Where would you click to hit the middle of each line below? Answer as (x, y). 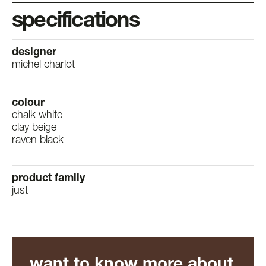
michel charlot (43, 65)
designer (34, 53)
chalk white (37, 115)
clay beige (34, 128)
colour (28, 103)
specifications (75, 22)
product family (48, 178)
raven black (38, 140)
